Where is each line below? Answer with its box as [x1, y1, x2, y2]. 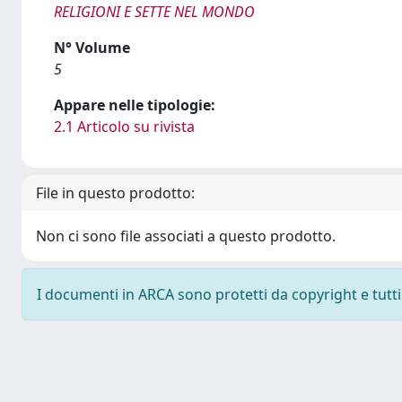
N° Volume [54, 38, 130, 57]
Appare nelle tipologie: [54, 95, 215, 115]
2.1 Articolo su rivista [54, 117, 195, 136]
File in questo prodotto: [36, 183, 195, 203]
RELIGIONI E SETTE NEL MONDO [54, 2, 255, 22]
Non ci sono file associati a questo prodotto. [36, 226, 336, 246]
